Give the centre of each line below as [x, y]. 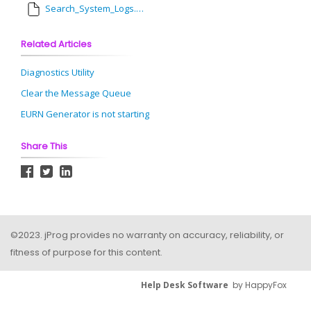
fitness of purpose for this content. [86, 253]
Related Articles [56, 44]
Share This [44, 146]
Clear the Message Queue [76, 93]
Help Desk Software [185, 285]
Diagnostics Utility [58, 73]
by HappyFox [258, 285]
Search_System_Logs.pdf [91, 9]
